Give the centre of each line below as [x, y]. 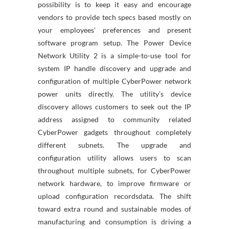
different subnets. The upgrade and [114, 145]
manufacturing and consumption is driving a [114, 222]
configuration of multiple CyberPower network [114, 81]
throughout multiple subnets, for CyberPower [114, 170]
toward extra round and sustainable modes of [114, 209]
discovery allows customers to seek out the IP [114, 107]
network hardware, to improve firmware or [114, 183]
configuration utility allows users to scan [114, 158]
